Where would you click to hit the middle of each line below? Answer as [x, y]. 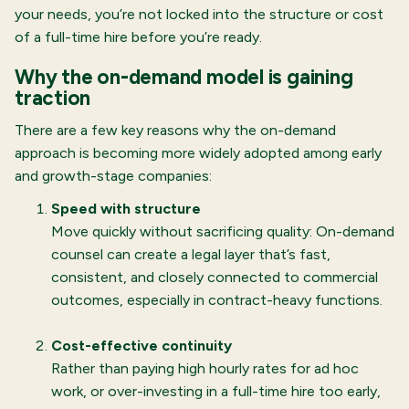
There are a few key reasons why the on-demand [175, 131]
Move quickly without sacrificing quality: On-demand [223, 232]
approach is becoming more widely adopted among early [198, 153]
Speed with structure [126, 209]
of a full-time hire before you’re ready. [138, 37]
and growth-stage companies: [113, 176]
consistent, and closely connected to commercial [215, 278]
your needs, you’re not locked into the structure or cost [199, 14]
